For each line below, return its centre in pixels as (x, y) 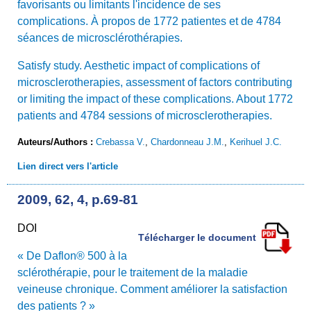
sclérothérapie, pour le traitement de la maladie (133, 272)
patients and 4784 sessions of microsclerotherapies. (145, 115)
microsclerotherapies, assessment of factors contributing (155, 82)
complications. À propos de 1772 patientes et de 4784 (149, 21)
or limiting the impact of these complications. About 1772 (155, 99)
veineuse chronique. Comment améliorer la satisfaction (152, 289)
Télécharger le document (199, 237)
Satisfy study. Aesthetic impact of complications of (138, 65)
